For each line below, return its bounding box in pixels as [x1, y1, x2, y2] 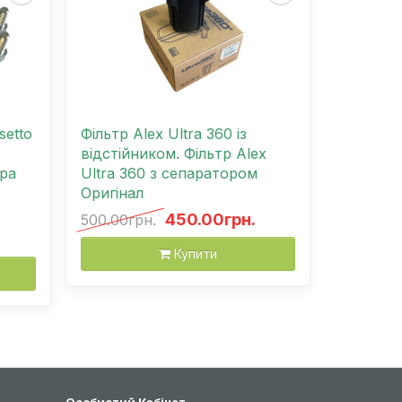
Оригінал [81, 183, 144, 202]
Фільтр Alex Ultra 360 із [81, 124, 247, 143]
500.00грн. [81, 210, 156, 229]
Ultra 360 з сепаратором [81, 163, 258, 182]
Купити [174, 245, 217, 261]
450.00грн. [165, 209, 256, 229]
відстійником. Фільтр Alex [81, 144, 267, 162]
